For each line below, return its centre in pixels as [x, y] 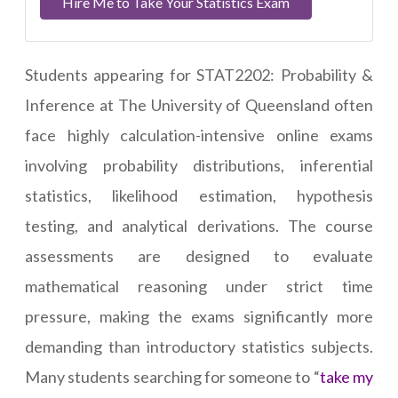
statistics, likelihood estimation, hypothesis [199, 196]
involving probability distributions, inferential [199, 166]
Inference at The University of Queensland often [199, 105]
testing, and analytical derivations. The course [199, 226]
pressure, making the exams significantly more [199, 317]
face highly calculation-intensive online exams [199, 135]
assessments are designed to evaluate [199, 256]
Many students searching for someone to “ [172, 377]
